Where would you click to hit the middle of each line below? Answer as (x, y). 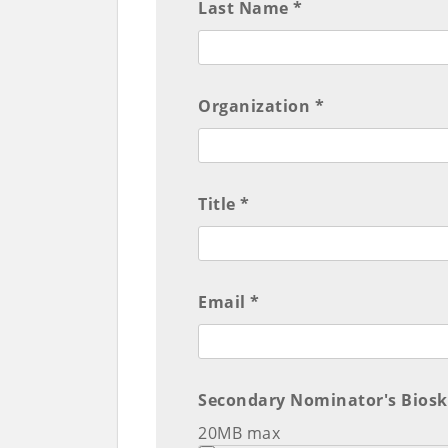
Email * (229, 302)
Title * (224, 204)
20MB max (239, 433)
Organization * (261, 106)
